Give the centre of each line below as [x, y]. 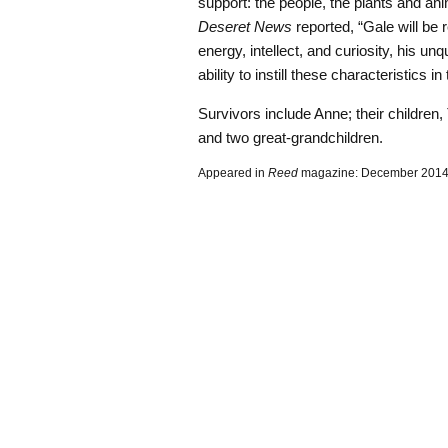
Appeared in [233, 172]
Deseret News [245, 26]
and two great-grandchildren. [290, 138]
